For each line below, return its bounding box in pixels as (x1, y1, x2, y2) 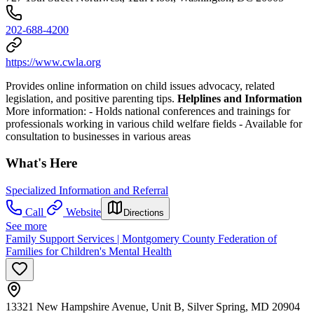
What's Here (6, 156, 77, 171)
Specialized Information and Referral (6, 184, 168, 197)
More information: (6, 104, 89, 117)
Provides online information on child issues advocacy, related (6, 79, 275, 92)
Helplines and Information (177, 92, 302, 104)
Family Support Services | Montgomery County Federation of (6, 233, 277, 245)
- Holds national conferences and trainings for (89, 104, 290, 117)
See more (6, 220, 47, 233)
